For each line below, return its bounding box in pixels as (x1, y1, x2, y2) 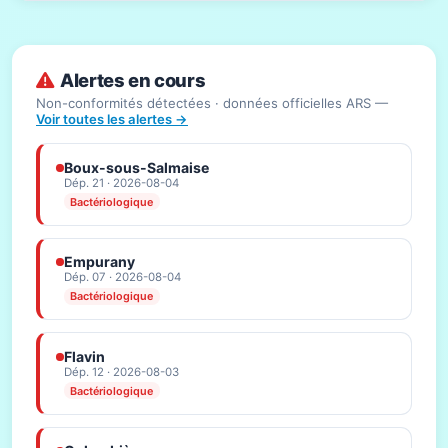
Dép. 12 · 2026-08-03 (64, 364, 179, 379)
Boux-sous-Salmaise (64, 158, 209, 176)
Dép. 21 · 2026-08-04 (64, 175, 179, 190)
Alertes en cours (60, 68, 206, 91)
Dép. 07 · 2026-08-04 (64, 270, 181, 285)
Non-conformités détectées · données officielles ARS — (36, 95, 388, 112)
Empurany (64, 253, 135, 271)
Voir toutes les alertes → (36, 111, 188, 128)
